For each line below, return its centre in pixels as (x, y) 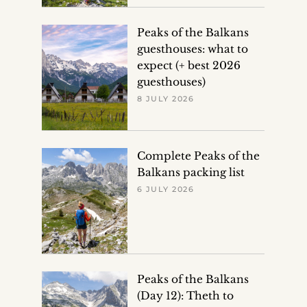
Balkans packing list (191, 172)
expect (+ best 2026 (188, 65)
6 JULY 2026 (165, 189)
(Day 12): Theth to (185, 296)
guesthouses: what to (192, 49)
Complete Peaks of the (198, 156)
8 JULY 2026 (165, 98)
